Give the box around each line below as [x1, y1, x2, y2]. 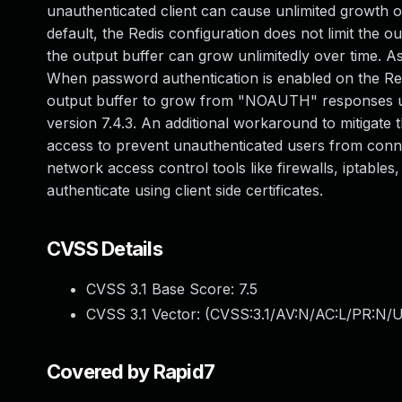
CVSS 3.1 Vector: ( [86, 305, 210, 323]
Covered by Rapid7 [47, 360, 215, 383]
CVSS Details [47, 237, 162, 260]
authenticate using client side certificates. [47, 181, 323, 199]
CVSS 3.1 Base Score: [86, 280, 239, 298]
